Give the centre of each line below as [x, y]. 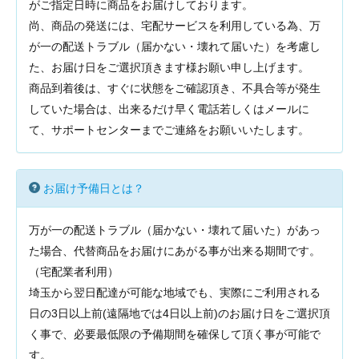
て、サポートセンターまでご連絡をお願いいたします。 [169, 130]
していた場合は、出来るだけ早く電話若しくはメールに [169, 109]
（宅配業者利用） [74, 272]
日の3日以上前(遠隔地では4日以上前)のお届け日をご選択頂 [179, 313]
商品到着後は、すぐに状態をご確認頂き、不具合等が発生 [175, 88]
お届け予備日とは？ [94, 188]
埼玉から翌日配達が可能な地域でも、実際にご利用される [175, 292]
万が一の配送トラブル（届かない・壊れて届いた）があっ [175, 230]
